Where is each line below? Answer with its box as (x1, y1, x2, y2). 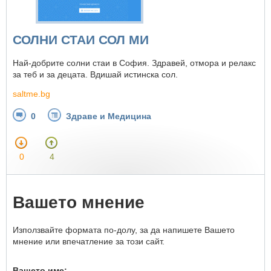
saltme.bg (13, 89, 50, 99)
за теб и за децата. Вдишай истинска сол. (13, 70, 178, 80)
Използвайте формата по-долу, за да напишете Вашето (13, 224, 235, 235)
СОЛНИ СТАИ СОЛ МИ (13, 33, 149, 47)
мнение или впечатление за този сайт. (13, 236, 165, 246)
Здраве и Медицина (66, 111, 151, 122)
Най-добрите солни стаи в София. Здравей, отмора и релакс (13, 58, 256, 68)
